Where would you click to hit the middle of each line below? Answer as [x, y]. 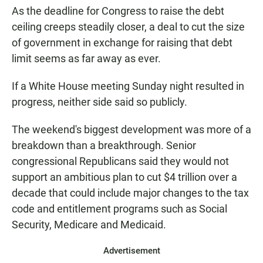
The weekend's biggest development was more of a [131, 130]
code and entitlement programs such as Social [119, 209]
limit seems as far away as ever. [86, 59]
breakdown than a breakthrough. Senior [104, 146]
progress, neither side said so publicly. [100, 102]
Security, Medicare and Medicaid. [89, 225]
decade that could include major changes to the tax [130, 193]
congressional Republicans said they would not [120, 161]
